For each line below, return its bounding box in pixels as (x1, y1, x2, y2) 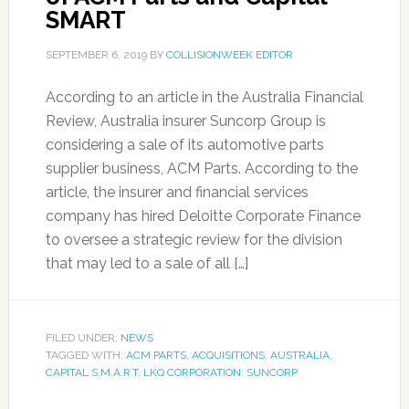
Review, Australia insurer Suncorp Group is (45, 112, 326, 130)
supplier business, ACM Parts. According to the (45, 160, 358, 177)
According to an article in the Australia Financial (45, 89, 363, 106)
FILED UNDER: (45, 331, 121, 344)
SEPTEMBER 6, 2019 (45, 48, 147, 61)
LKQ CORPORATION (142, 366, 241, 379)
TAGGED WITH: (45, 349, 126, 362)
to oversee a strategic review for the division (45, 231, 342, 248)
